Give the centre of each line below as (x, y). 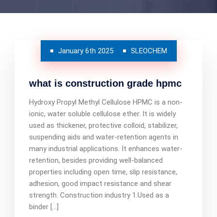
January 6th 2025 (85, 51)
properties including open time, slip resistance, (103, 172)
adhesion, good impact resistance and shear (100, 184)
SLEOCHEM (149, 51)
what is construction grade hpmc (105, 83)
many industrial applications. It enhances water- (106, 149)
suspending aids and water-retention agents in (104, 137)
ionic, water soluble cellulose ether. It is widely (102, 114)
